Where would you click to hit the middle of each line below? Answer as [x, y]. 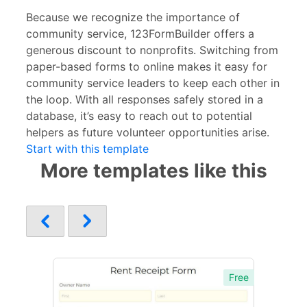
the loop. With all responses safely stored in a [145, 99]
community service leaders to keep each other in [153, 83]
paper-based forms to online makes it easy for [147, 66]
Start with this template [87, 148]
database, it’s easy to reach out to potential [139, 115]
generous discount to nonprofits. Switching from [152, 50]
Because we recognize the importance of [133, 17]
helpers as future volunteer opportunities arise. [148, 132]
